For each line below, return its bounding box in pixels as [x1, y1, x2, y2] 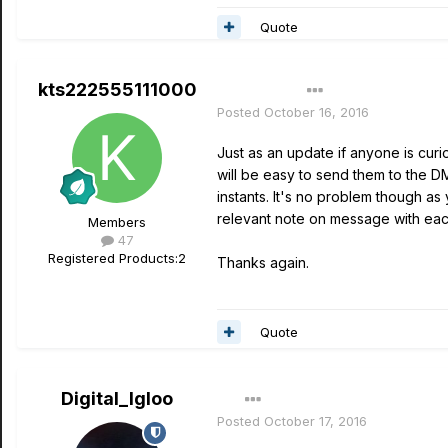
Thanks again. [217, 254, 309, 271]
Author [227, 82, 269, 99]
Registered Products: [48, 250, 178, 266]
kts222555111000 [37, 79, 197, 100]
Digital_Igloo [61, 388, 173, 409]
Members [88, 214, 146, 230]
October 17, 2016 [264, 413, 367, 429]
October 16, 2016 [264, 104, 369, 120]
